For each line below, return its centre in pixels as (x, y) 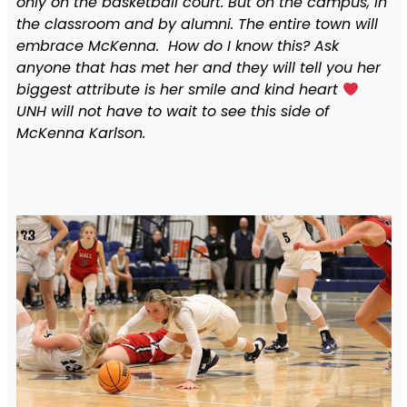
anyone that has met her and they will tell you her (198, 68)
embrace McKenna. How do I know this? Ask (177, 46)
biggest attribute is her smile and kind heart (179, 90)
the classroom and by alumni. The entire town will (197, 25)
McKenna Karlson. (80, 134)
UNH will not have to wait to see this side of (172, 112)
